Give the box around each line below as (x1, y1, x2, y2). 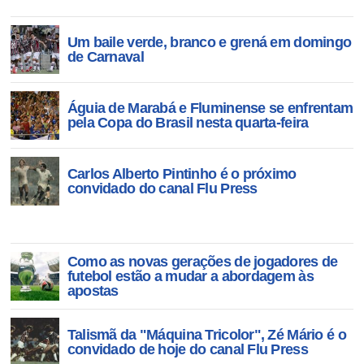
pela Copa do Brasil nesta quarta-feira (67, 115, 309, 131)
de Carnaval (67, 49, 144, 65)
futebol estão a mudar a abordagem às (67, 268, 314, 284)
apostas (67, 283, 119, 299)
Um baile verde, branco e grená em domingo (67, 34, 352, 50)
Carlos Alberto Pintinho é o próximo (67, 166, 297, 182)
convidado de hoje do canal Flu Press (67, 341, 308, 357)
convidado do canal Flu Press (67, 180, 258, 197)
